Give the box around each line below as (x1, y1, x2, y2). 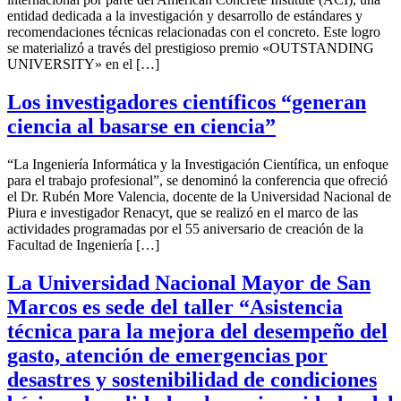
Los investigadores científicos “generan (7, 90, 366, 114)
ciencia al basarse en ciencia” (7, 114, 276, 138)
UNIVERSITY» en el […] (7, 55, 159, 72)
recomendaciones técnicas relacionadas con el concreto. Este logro (7, 23, 380, 39)
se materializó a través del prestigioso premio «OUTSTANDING (7, 39, 374, 55)
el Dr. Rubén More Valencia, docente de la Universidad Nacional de (7, 188, 391, 204)
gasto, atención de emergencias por (7, 343, 328, 367)
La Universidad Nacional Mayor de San (7, 270, 371, 294)
